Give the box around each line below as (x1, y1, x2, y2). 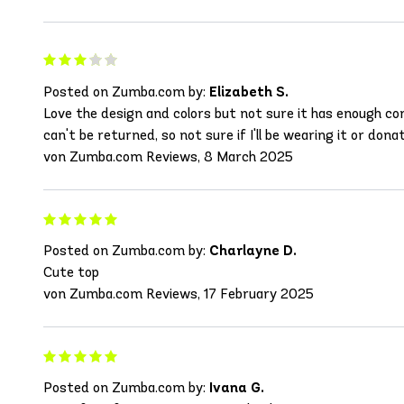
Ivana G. (209, 379, 264, 397)
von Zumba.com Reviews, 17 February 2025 (43, 285, 314, 303)
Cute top (43, 263, 99, 281)
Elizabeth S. (209, 83, 289, 101)
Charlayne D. (209, 242, 297, 260)
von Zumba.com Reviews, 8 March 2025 (43, 148, 293, 166)
